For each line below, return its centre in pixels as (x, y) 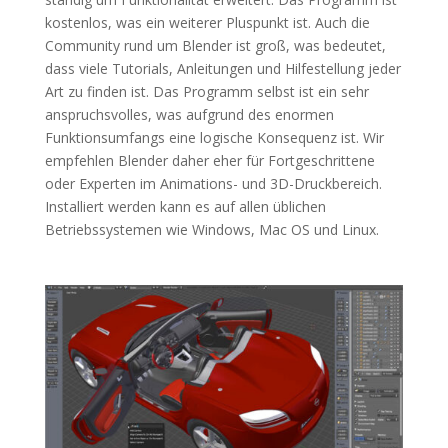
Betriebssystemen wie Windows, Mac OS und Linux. (211, 229)
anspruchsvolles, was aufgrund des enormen (189, 114)
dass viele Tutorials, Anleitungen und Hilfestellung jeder (222, 68)
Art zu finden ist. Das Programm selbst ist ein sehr (206, 91)
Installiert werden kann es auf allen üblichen (185, 206)
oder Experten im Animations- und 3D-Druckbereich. (213, 183)
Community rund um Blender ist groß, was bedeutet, (215, 45)
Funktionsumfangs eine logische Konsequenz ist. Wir (214, 137)
